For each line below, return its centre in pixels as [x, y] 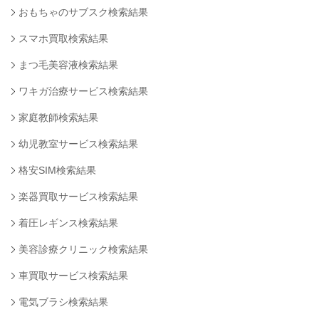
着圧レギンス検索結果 [68, 223]
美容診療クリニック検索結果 [83, 250]
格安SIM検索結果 [57, 171]
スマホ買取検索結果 [63, 39]
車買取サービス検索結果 [73, 276]
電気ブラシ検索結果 [63, 302]
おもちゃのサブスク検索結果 [83, 12]
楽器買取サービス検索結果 [78, 197]
